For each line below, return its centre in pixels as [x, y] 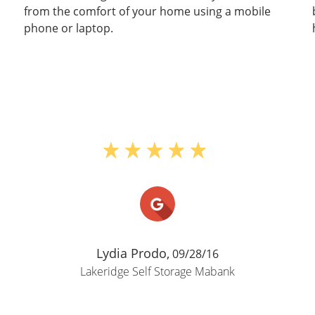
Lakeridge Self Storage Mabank [157, 271]
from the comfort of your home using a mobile [147, 11]
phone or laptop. [69, 28]
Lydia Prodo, [133, 253]
